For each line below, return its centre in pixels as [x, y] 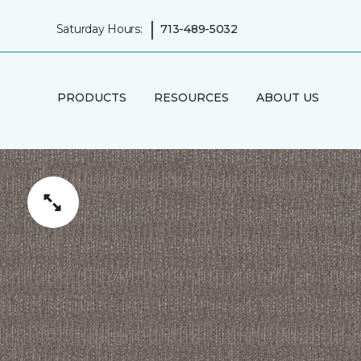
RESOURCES [191, 97]
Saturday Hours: [99, 29]
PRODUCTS [91, 97]
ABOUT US [287, 97]
